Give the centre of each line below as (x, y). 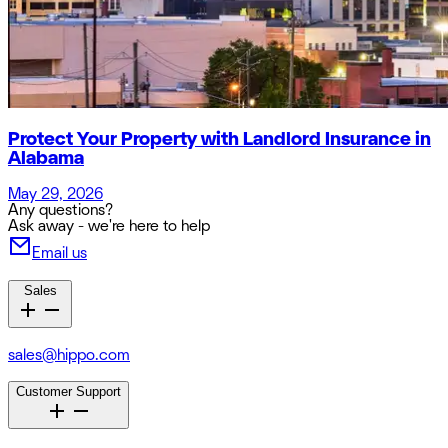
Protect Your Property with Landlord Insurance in (219, 139)
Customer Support (68, 392)
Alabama (46, 158)
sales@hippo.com (69, 354)
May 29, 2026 (55, 194)
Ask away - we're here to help (109, 226)
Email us (59, 253)
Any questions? (60, 210)
